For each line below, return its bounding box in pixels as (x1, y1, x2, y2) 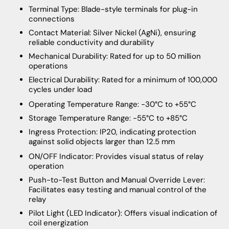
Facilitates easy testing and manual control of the (29, 184, 207, 195)
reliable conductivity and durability (29, 37, 154, 48)
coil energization (29, 217, 88, 228)
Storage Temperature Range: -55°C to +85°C (29, 112, 188, 123)
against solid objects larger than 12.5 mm (29, 136, 175, 147)
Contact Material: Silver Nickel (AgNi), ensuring (29, 27, 196, 38)
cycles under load (29, 84, 92, 95)
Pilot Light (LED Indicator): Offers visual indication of (29, 208, 217, 218)
